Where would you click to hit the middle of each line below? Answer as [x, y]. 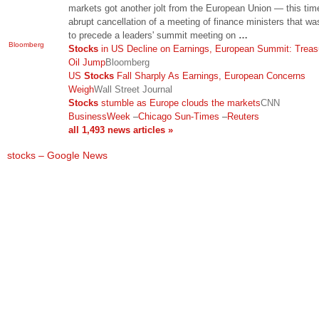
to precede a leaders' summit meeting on [153, 35]
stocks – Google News [57, 155]
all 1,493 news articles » [121, 130]
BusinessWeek [99, 116]
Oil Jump [87, 62]
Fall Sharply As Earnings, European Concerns [210, 75]
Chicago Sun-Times [179, 116]
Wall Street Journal [133, 89]
